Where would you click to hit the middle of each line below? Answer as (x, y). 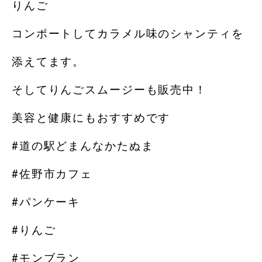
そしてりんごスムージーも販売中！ (109, 89)
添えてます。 (49, 61)
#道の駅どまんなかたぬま (83, 146)
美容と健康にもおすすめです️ (91, 118)
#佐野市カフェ (52, 174)
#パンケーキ (46, 202)
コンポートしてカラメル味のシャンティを (128, 33)
